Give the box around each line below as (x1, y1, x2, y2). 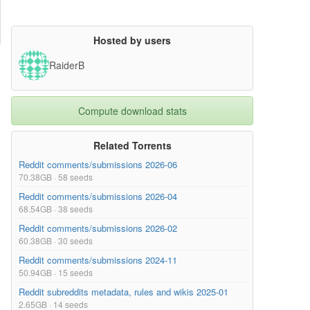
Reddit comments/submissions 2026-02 (19, 221, 177, 235)
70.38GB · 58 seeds (19, 171, 93, 183)
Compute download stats (77, 104, 187, 118)
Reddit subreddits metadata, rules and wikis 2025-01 (19, 285, 228, 299)
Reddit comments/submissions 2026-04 (19, 190, 177, 203)
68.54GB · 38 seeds (19, 203, 93, 215)
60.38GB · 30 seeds (19, 235, 93, 247)
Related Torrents (93, 138, 172, 153)
